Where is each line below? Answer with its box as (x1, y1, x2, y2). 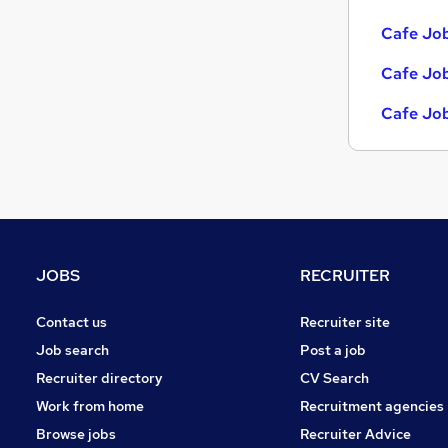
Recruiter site (300, 312, 390, 331)
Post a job (300, 340, 366, 359)
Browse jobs (36, 424, 116, 443)
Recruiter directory (36, 368, 163, 387)
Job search (36, 340, 109, 359)
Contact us (36, 312, 107, 331)
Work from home (36, 396, 144, 415)
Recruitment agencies (300, 396, 444, 415)
